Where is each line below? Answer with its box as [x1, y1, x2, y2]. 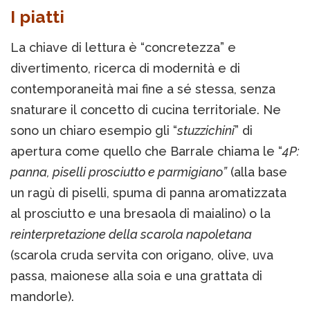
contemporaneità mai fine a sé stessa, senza [10, 81, 275, 96]
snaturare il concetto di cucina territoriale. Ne [10, 102, 281, 117]
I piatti [10, 6, 64, 27]
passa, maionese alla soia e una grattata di [10, 268, 262, 283]
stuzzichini [177, 122, 235, 138]
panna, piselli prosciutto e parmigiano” [10, 164, 227, 179]
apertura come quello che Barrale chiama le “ [10, 143, 282, 158]
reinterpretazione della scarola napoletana [10, 226, 252, 241]
